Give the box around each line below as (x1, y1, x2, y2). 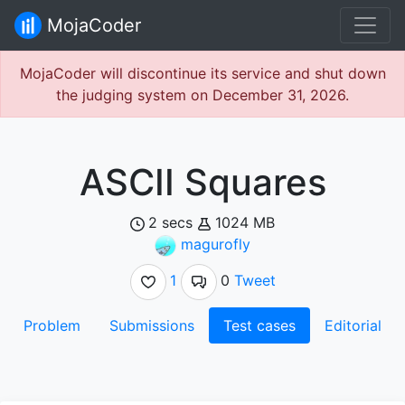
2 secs (148, 213, 193, 231)
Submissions (109, 316, 194, 334)
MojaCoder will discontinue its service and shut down (19, 64, 386, 82)
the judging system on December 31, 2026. (56, 86, 349, 104)
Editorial (325, 316, 381, 334)
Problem (24, 316, 80, 334)
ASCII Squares (79, 160, 326, 204)
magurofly (181, 235, 250, 253)
